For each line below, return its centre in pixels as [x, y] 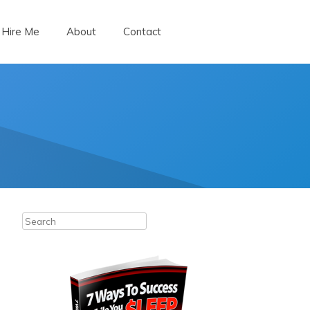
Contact [142, 31]
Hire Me [20, 31]
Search [38, 219]
